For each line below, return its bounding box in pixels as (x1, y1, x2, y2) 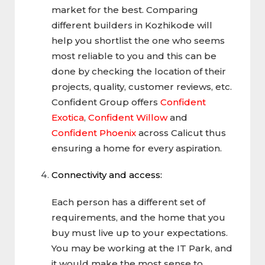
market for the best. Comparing (51, 4, 198, 15)
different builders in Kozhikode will (51, 19, 212, 31)
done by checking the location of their (51, 65, 226, 77)
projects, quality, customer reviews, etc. (51, 80, 232, 92)
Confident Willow (88, 111, 167, 123)
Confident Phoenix (51, 127, 136, 138)
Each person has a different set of (51, 196, 205, 208)
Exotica (51, 111, 84, 123)
